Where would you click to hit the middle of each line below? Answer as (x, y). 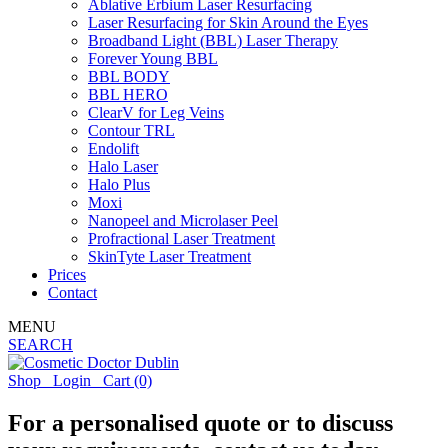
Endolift (113, 148)
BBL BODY (129, 76)
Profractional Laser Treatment (181, 238)
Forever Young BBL (153, 58)
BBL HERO (128, 94)
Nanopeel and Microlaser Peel (183, 220)
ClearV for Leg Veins (156, 112)
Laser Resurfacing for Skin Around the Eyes (228, 22)
